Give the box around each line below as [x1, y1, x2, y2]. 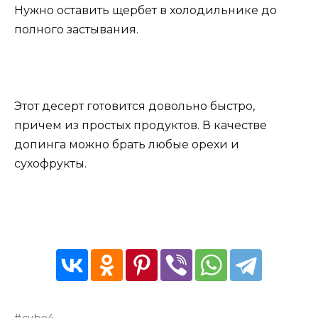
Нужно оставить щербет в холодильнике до [14, 3, 277, 17]
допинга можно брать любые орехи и [14, 137, 239, 151]
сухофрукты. [14, 156, 87, 170]
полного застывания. [14, 22, 138, 36]
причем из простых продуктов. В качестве [14, 118, 267, 132]
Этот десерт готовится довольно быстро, [14, 99, 255, 113]
